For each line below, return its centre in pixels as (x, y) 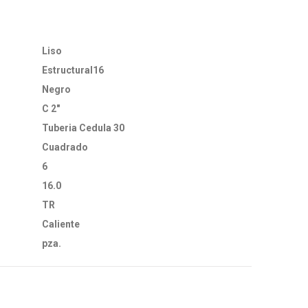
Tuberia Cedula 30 (83, 128)
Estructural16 (73, 70)
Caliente (61, 224)
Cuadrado (65, 147)
